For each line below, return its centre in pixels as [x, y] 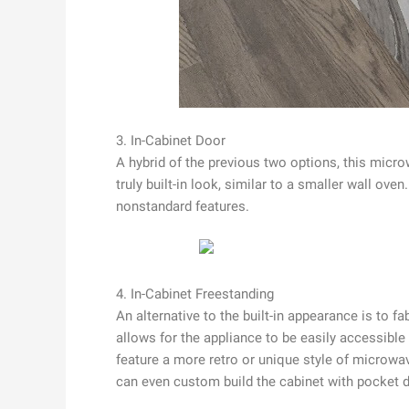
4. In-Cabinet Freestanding [195, 294]
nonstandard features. [183, 206]
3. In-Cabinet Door [171, 140]
